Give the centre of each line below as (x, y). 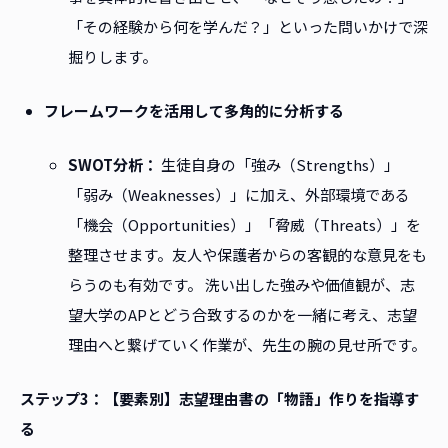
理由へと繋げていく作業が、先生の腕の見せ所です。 (247, 345)
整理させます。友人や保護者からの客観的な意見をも (247, 255)
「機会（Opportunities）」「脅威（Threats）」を (244, 225)
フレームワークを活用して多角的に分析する (194, 111)
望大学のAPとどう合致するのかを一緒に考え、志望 (242, 315)
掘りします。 (112, 57)
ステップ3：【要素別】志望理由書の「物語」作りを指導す (219, 399)
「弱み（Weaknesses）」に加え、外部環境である (239, 195)
